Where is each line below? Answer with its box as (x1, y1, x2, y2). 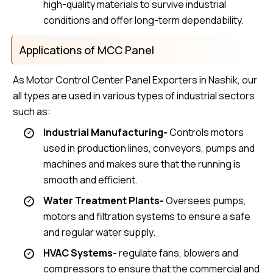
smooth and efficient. (43, 173, 138, 187)
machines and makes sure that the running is (43, 157, 241, 171)
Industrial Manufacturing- (43, 126, 168, 140)
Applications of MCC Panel (19, 43, 154, 58)
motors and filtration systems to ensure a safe (43, 210, 250, 224)
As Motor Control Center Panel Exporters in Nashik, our (13, 73, 258, 87)
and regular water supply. (43, 225, 155, 239)
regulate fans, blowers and (117, 246, 238, 260)
